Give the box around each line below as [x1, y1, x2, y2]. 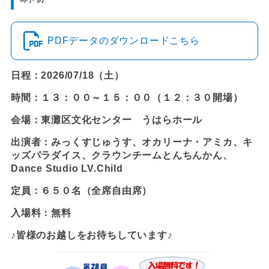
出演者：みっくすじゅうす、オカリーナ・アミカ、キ [10, 136, 253, 147]
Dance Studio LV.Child [10, 163, 123, 174]
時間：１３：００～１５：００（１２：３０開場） [10, 92, 243, 103]
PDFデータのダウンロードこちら [47, 35, 200, 46]
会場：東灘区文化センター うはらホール [10, 114, 203, 125]
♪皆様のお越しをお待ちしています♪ [10, 229, 173, 240]
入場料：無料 [10, 207, 71, 218]
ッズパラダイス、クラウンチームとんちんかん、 [10, 150, 233, 160]
